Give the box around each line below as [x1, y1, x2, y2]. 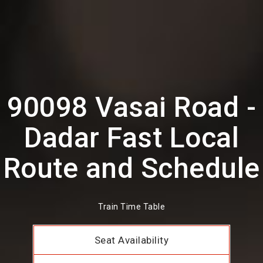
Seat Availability [94, 234, 169, 247]
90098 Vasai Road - [7, 90, 256, 124]
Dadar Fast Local [24, 121, 239, 154]
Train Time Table [98, 202, 165, 212]
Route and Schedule [3, 151, 260, 185]
